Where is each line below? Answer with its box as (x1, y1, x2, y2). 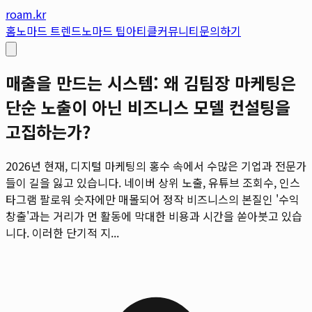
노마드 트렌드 (16, 22, 81, 39)
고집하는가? (6, 118, 91, 143)
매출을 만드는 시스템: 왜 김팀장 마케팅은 (6, 70, 296, 95)
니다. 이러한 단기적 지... (6, 224, 119, 241)
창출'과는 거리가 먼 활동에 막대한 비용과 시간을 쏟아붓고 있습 (6, 207, 302, 224)
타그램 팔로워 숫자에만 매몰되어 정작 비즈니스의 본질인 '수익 (6, 190, 299, 208)
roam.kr (6, 6, 46, 22)
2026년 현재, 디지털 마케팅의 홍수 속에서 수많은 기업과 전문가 (6, 157, 306, 174)
